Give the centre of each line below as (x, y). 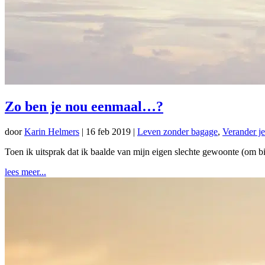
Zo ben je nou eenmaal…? (84, 106)
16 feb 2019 (108, 131)
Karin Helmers (52, 131)
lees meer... (25, 172)
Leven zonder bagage (177, 131)
